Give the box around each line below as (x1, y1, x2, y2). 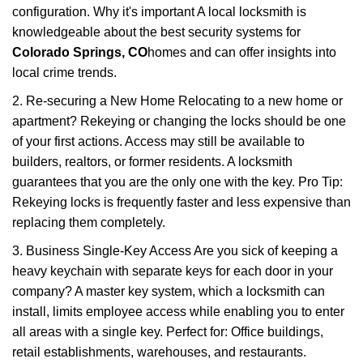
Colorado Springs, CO (12, 45, 147, 59)
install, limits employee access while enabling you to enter (12, 305, 344, 318)
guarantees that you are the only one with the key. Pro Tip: (12, 175, 343, 189)
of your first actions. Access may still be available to (12, 135, 305, 148)
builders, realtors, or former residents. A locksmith (12, 155, 293, 169)
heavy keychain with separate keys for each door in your (12, 264, 333, 278)
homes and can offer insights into (147, 45, 336, 59)
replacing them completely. (12, 216, 165, 229)
